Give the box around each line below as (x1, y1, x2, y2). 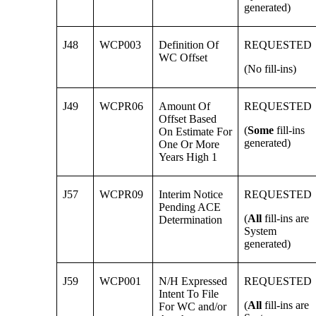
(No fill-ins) (244, 63, 297, 75)
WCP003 (99, 39, 142, 51)
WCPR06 (99, 100, 144, 113)
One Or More (159, 138, 220, 151)
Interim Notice (159, 188, 224, 201)
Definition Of (159, 39, 219, 51)
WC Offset (159, 51, 208, 64)
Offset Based (159, 113, 217, 126)
